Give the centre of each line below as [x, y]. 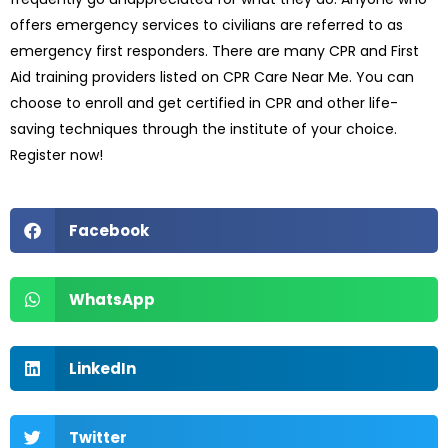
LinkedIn [102, 368]
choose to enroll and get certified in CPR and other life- [204, 102]
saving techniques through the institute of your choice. [203, 128]
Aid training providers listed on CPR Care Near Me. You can [212, 76]
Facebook [108, 230]
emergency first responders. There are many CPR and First [214, 50]
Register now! [56, 154]
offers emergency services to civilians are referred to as [206, 24]
